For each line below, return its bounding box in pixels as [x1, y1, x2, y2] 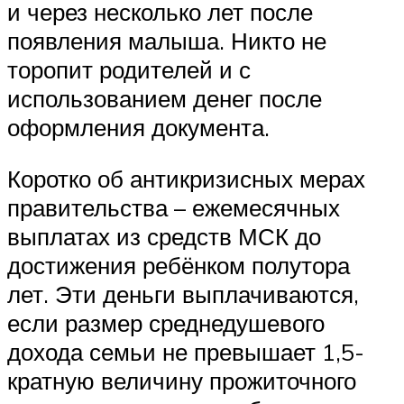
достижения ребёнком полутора [7, 251, 350, 280]
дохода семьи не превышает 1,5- [7, 337, 364, 367]
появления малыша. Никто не [7, 25, 326, 55]
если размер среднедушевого [7, 308, 325, 338]
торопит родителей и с [7, 54, 251, 84]
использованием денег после [7, 83, 322, 113]
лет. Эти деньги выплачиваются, [7, 280, 359, 309]
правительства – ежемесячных [7, 193, 340, 223]
